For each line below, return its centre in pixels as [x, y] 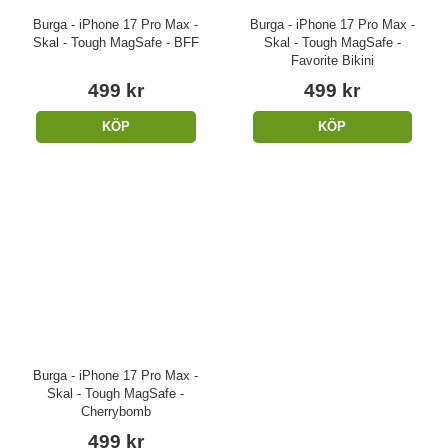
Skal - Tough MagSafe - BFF [115, 43]
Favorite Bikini [332, 61]
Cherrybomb [115, 411]
